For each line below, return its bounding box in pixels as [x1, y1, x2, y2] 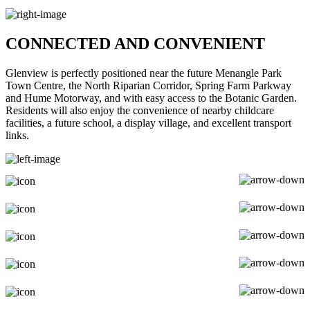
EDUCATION [35, 202, 107, 212]
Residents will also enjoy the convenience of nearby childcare [6, 104, 274, 117]
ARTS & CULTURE [35, 230, 139, 240]
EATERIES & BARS [35, 174, 143, 185]
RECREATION [35, 285, 112, 295]
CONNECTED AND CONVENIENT [6, 35, 265, 53]
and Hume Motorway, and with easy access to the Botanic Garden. [6, 92, 297, 104]
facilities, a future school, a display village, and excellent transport [6, 117, 291, 129]
